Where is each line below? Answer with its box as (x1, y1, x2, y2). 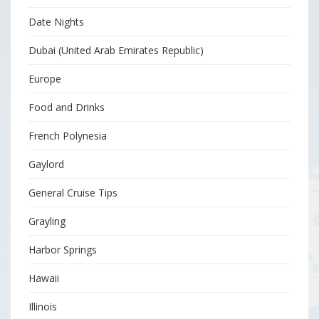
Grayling (28, 214, 66, 228)
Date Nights (28, 14, 84, 28)
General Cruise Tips (28, 185, 117, 199)
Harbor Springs (28, 242, 97, 256)
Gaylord (28, 157, 64, 171)
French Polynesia (28, 128, 107, 142)
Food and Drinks (28, 100, 105, 114)
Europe (28, 71, 61, 85)
